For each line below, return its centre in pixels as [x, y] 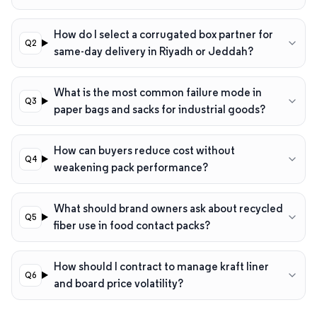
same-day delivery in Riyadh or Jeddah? [153, 51]
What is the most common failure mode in [157, 92]
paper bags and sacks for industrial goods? [159, 109]
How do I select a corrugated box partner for [163, 34]
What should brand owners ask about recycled [168, 208]
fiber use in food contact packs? [132, 225]
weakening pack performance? [131, 167]
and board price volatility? [118, 283]
